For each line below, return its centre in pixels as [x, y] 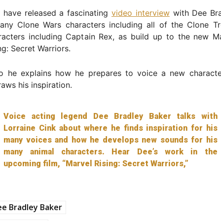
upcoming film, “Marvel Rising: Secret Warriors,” [96, 163]
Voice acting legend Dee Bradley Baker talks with [110, 116]
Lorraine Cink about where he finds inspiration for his [110, 128]
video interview [141, 13]
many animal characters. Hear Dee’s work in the [110, 151]
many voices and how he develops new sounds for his [110, 140]
